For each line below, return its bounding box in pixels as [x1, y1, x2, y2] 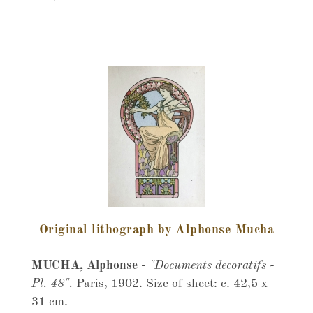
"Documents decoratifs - [149, 260, 275, 272]
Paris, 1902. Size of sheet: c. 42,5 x [72, 278, 268, 290]
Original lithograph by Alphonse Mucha [38, 224, 275, 236]
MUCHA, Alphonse [31, 260, 141, 272]
